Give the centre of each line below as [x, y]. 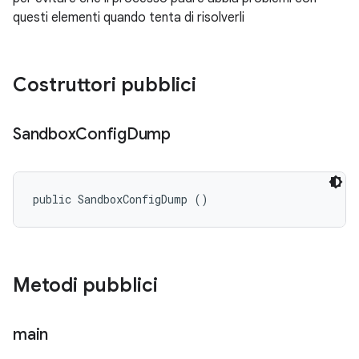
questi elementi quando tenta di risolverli [129, 18]
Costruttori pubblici [105, 85]
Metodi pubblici [85, 285]
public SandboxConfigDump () [121, 199]
